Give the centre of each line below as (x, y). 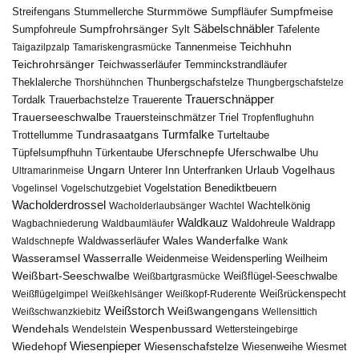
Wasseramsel (46, 258)
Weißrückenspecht (303, 294)
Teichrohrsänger (53, 64)
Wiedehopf (39, 346)
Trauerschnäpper (230, 99)
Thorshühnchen (109, 82)
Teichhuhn (266, 46)
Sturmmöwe (177, 11)
